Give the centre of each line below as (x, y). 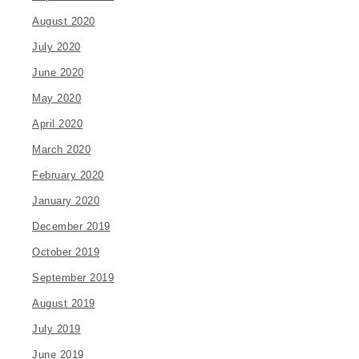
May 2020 (56, 99)
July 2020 (56, 47)
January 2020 (66, 201)
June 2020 (58, 73)
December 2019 (71, 227)
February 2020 (68, 175)
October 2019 (66, 252)
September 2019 (73, 278)
